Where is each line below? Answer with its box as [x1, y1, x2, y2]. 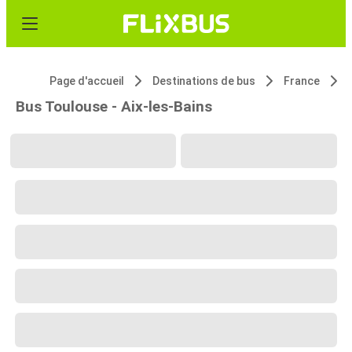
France [284, 75, 320, 87]
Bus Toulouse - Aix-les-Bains [16, 97, 212, 115]
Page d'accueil [49, 75, 124, 87]
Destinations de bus [152, 75, 255, 87]
